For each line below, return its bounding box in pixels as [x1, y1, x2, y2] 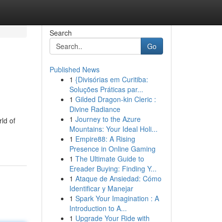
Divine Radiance [69, 104, 120, 114]
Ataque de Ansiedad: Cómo [75, 173, 162, 183]
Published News [49, 64, 100, 74]
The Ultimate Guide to [75, 154, 144, 164]
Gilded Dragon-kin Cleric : [75, 94, 156, 104]
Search [49, 28, 72, 38]
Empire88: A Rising [75, 134, 135, 144]
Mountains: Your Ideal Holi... [69, 124, 158, 134]
